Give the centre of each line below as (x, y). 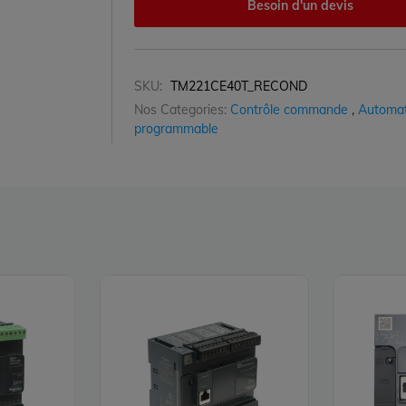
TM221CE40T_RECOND (238, 87)
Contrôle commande (289, 110)
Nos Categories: (180, 110)
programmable (176, 129)
